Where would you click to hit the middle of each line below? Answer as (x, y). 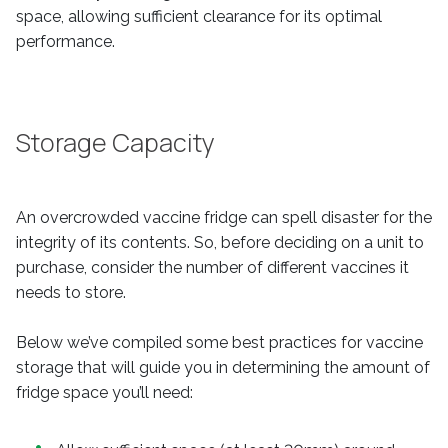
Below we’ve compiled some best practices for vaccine (219, 342)
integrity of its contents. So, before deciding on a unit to (220, 242)
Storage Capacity (115, 142)
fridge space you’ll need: (104, 392)
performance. (65, 41)
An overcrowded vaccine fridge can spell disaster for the (224, 217)
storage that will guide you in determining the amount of (223, 367)
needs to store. (71, 292)
